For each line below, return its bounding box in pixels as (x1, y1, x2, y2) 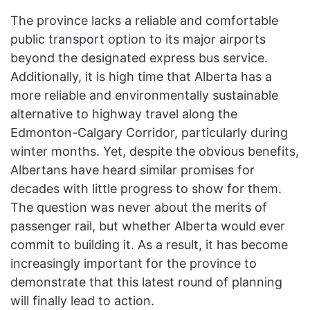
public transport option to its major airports (10, 32, 266, 47)
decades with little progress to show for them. (10, 181, 282, 197)
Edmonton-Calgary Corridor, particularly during (10, 125, 288, 140)
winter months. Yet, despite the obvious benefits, (10, 144, 299, 159)
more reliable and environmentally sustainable (10, 88, 278, 103)
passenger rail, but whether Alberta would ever (10, 219, 285, 234)
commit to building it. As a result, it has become (10, 237, 288, 253)
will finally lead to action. (10, 293, 154, 309)
